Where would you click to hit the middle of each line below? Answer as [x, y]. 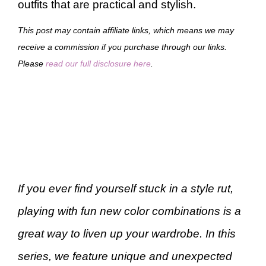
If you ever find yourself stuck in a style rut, [126, 188]
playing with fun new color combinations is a [129, 211]
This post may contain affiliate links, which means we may [126, 30]
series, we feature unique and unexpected [125, 256]
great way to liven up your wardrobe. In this [127, 233]
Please [32, 63]
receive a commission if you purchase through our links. [122, 47]
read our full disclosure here [98, 63]
